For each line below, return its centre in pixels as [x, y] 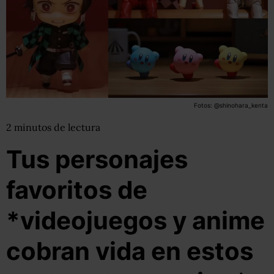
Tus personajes [97, 159]
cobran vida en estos [130, 251]
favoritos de [77, 190]
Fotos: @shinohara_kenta [231, 105]
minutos [34, 127]
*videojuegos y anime [135, 220]
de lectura [77, 127]
